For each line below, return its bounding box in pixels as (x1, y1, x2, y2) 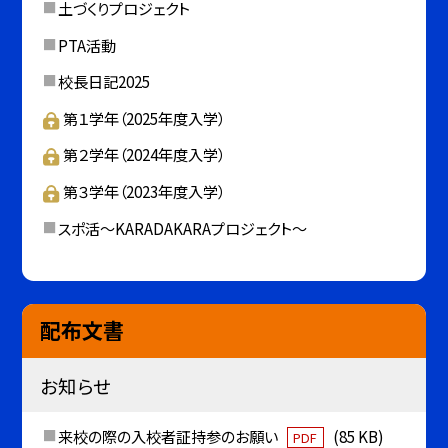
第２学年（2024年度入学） (63, 143, 226, 166)
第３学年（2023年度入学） (63, 180, 226, 203)
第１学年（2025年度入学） (63, 106, 226, 129)
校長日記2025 (57, 70, 150, 93)
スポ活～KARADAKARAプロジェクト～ (57, 216, 307, 239)
